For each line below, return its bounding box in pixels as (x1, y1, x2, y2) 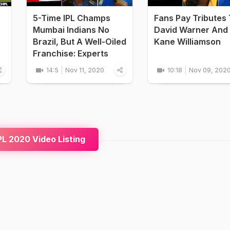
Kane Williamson (154, 36, 221, 47)
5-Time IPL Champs (32, 13, 110, 24)
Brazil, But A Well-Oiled (32, 36, 126, 47)
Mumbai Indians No (32, 25, 109, 35)
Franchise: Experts (32, 48, 108, 59)
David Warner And (154, 25, 228, 35)
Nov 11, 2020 (65, 66, 104, 74)
